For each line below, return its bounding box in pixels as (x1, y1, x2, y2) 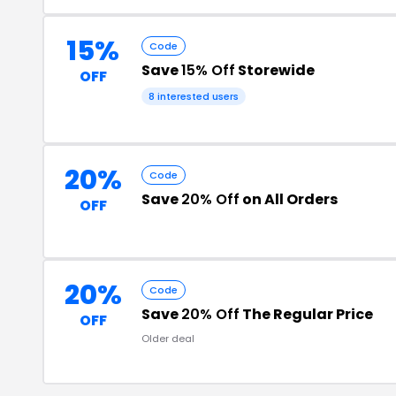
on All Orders (240, 189, 338, 209)
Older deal (141, 331, 194, 346)
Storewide (235, 60, 315, 80)
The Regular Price (240, 304, 373, 324)
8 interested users (148, 89, 239, 103)
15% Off (181, 60, 235, 80)
